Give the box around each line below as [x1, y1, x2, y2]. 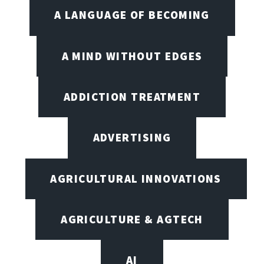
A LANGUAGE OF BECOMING [54, 8, 210, 22]
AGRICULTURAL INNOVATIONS [50, 171, 222, 186]
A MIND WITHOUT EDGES [61, 48, 203, 63]
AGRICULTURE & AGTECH [61, 212, 203, 227]
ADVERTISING [93, 130, 171, 145]
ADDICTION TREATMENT [63, 90, 201, 104]
